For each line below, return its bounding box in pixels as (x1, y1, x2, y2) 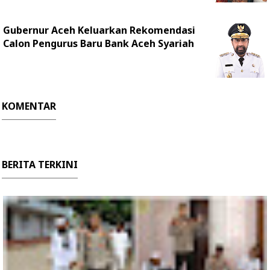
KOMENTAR (2, 99, 56, 113)
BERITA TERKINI (2, 158, 78, 171)
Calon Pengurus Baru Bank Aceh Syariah (3, 37, 194, 50)
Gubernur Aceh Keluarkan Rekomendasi (3, 24, 195, 37)
